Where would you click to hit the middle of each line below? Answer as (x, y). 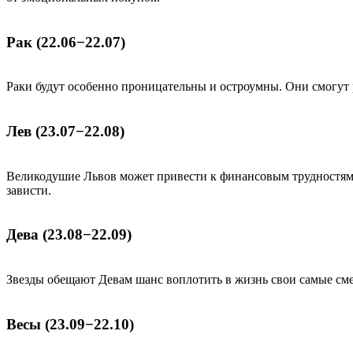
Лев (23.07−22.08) (65, 131)
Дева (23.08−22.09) (69, 235)
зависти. (29, 190)
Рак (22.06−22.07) (66, 42)
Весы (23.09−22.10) (70, 324)
